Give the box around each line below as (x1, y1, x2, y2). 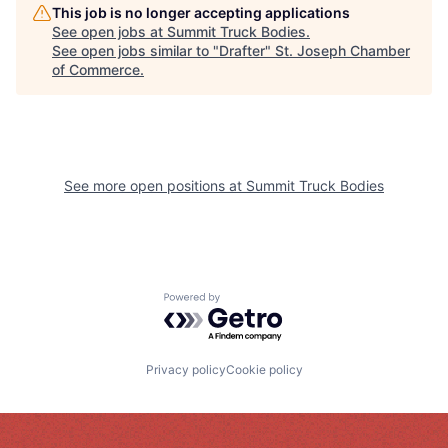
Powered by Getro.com (163, 292, 339, 313)
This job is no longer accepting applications (52, 4, 350, 22)
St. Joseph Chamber (275, 42, 410, 60)
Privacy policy (145, 361, 226, 377)
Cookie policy (225, 361, 303, 377)
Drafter (219, 42, 265, 60)
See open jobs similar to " (52, 42, 219, 60)
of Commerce (52, 61, 140, 79)
